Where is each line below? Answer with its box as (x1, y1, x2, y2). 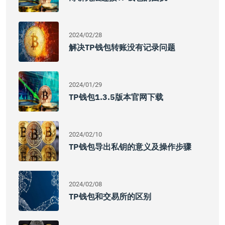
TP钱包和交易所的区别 (69, 191, 151, 201)
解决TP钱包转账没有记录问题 (69, 42, 175, 52)
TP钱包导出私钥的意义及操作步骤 (69, 142, 191, 152)
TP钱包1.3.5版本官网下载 (69, 92, 163, 102)
